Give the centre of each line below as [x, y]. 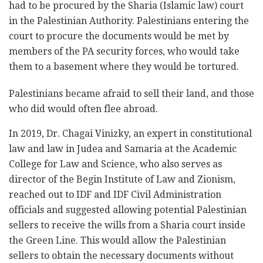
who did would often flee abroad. [83, 109]
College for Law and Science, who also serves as [115, 164]
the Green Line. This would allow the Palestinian [117, 241]
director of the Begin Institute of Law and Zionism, [122, 180]
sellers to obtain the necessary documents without [121, 256]
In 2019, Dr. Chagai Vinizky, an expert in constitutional [130, 134]
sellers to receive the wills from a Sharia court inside [127, 225]
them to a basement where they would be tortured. [124, 67]
